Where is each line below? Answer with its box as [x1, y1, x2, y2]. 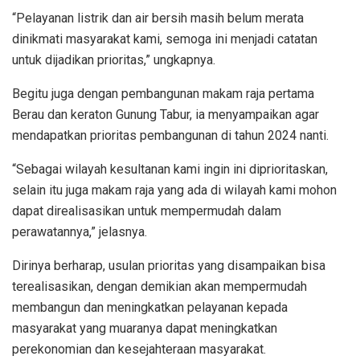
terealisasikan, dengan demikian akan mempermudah [12, 278, 307, 294]
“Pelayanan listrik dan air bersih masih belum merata [12, 10, 304, 26]
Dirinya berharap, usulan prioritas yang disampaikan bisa [12, 257, 325, 273]
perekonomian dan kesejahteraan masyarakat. [12, 341, 266, 357]
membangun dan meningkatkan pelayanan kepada [12, 299, 288, 315]
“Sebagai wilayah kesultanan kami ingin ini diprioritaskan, [12, 161, 328, 177]
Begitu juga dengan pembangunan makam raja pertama [12, 85, 314, 101]
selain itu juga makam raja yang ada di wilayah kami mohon [12, 182, 337, 198]
